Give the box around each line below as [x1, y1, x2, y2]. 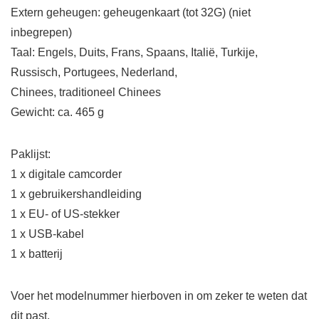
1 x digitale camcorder [11, 168, 122, 181]
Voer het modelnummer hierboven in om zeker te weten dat [11, 290, 307, 303]
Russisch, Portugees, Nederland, [11, 66, 177, 79]
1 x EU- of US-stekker [11, 208, 120, 221]
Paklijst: [11, 148, 51, 161]
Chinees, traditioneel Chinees [11, 86, 161, 99]
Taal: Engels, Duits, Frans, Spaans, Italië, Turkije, [11, 46, 258, 59]
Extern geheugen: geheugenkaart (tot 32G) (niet [11, 6, 251, 19]
